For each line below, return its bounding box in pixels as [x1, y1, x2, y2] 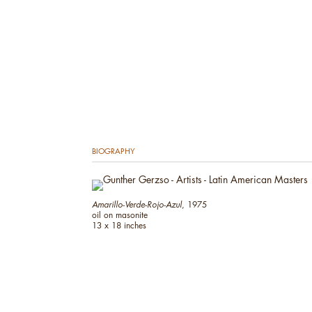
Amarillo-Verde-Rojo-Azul [92, 198, 182, 211]
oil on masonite [92, 209, 148, 221]
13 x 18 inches [92, 219, 146, 232]
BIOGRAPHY [92, 146, 135, 157]
